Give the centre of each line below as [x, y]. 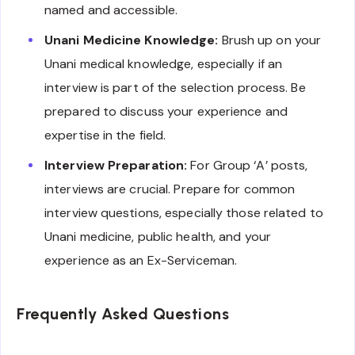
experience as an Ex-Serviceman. [141, 260]
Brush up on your [270, 40]
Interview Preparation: [116, 165]
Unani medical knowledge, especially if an [164, 63]
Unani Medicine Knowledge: [132, 40]
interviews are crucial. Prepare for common [170, 189]
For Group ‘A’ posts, [248, 165]
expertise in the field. [105, 135]
